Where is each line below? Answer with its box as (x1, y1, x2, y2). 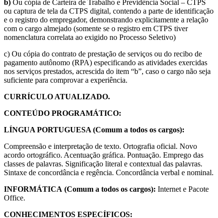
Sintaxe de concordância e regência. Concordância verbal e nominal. (4, 168, 214, 177)
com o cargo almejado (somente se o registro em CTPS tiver (4, 24, 188, 33)
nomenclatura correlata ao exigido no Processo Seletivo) (4, 33, 176, 41)
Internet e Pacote (156, 184, 209, 193)
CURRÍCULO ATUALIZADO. (4, 92, 110, 101)
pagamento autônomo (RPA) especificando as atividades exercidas (4, 58, 207, 67)
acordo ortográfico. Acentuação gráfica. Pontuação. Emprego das (4, 150, 203, 159)
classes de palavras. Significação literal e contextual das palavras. (4, 159, 202, 168)
